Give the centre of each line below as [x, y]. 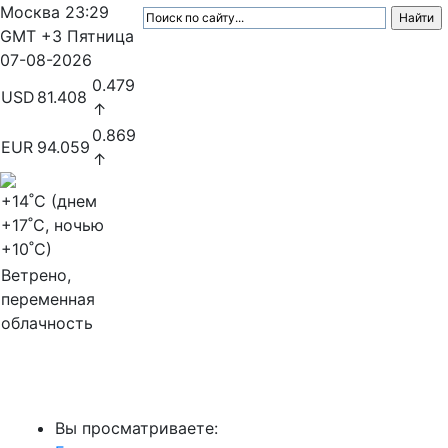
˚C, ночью [66, 225]
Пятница [100, 36]
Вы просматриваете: [136, 428]
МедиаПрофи [80, 388]
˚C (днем [63, 201]
